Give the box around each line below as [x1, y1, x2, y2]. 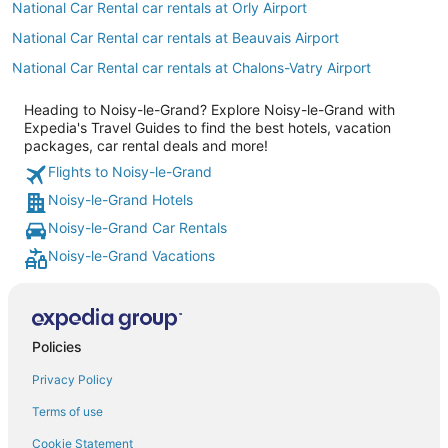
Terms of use [32, 403, 103, 419]
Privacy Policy [32, 371, 113, 387]
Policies [32, 337, 82, 355]
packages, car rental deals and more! [24, 137, 268, 154]
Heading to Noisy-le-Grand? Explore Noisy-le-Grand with [24, 101, 395, 118]
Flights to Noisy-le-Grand [48, 163, 212, 180]
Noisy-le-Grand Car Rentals [48, 219, 227, 236]
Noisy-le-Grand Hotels [48, 191, 193, 208]
